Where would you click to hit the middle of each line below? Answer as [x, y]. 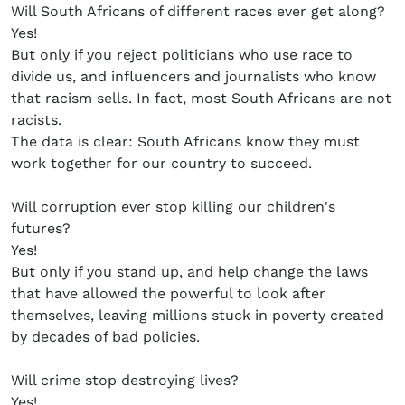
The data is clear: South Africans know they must [185, 142]
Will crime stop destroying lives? [125, 381]
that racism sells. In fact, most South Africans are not [201, 99]
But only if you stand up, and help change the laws [189, 272]
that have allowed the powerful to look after [168, 294]
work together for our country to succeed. [161, 164]
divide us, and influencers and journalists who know [193, 77]
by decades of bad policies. [105, 337]
